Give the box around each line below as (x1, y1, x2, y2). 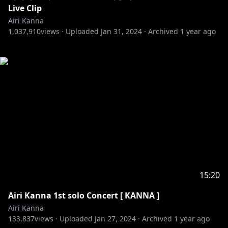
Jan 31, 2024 (101, 26, 142, 36)
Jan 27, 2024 (95, 214, 136, 223)
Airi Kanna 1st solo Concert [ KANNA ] (8, 190, 159, 201)
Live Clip (8, 3, 42, 14)
